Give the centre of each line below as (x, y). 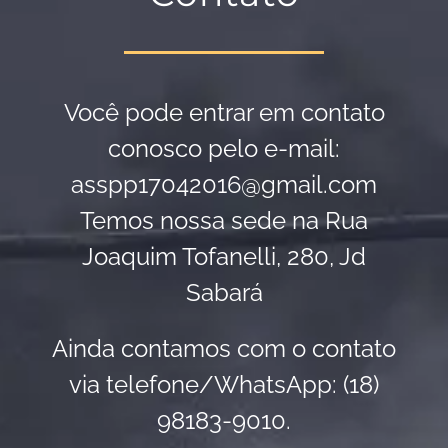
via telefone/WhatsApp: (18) (224, 384)
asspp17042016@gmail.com (224, 184)
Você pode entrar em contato (224, 112)
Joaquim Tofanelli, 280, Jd (224, 256)
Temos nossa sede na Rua (224, 220)
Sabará (224, 292)
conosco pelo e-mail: (224, 148)
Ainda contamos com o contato (224, 348)
